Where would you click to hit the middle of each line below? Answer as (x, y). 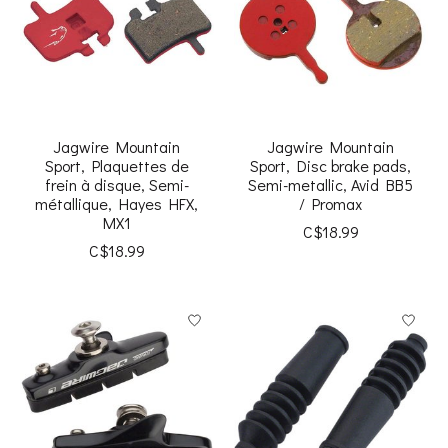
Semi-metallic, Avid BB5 (331, 185)
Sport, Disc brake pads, (331, 166)
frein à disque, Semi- (116, 185)
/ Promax (331, 204)
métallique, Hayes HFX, (117, 204)
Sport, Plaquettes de (116, 166)
